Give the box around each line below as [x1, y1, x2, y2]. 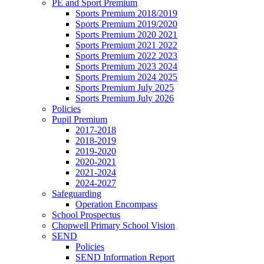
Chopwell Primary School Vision [52, 220, 175, 231]
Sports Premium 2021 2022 [75, 40, 177, 51]
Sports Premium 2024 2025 [75, 72, 177, 82]
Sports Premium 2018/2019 [75, 8, 177, 19]
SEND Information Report [75, 252, 174, 263]
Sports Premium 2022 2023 [75, 51, 177, 61]
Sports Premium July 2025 [75, 82, 174, 93]
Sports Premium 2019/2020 [75, 19, 177, 29]
